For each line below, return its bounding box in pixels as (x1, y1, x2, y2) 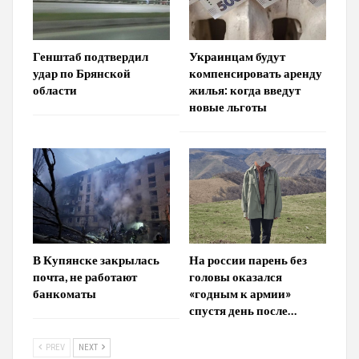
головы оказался (189, 269, 282, 284)
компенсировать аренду (189, 65, 322, 80)
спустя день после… (189, 303, 296, 318)
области (33, 82, 77, 97)
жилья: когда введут (189, 82, 301, 97)
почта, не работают (33, 269, 137, 284)
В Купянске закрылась (33, 252, 159, 268)
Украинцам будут (189, 48, 285, 63)
